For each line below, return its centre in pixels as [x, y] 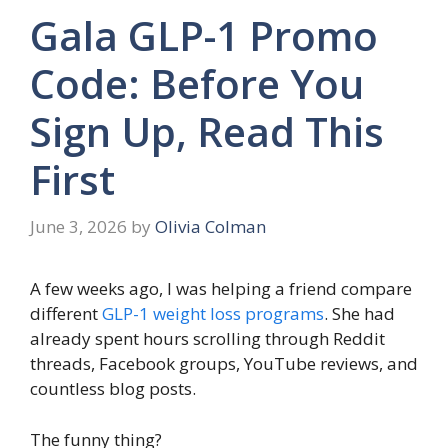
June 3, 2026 [78, 227]
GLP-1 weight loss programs [213, 314]
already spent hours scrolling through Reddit [207, 339]
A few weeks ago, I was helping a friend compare [221, 289]
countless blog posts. [113, 389]
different [66, 314]
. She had [359, 314]
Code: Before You [197, 83]
